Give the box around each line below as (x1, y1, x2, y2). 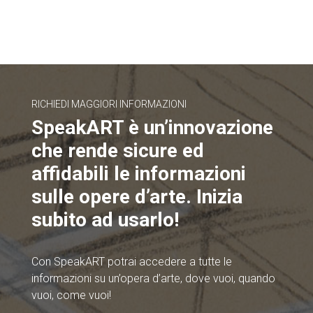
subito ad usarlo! (31, 208, 179, 232)
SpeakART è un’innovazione (31, 116, 273, 140)
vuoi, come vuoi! (31, 289, 111, 303)
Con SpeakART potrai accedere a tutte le (31, 255, 232, 269)
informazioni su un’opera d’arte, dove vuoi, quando (31, 272, 275, 286)
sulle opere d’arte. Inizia (31, 185, 242, 209)
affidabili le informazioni (31, 162, 246, 186)
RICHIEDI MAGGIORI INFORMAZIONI (31, 99, 187, 110)
